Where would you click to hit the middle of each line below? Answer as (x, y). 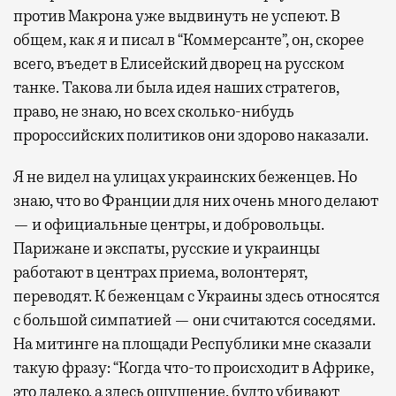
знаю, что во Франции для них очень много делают (196, 201)
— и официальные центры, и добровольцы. (169, 225)
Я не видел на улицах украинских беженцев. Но (185, 177)
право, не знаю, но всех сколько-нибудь (154, 112)
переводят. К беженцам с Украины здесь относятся (197, 297)
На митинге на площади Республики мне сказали (192, 344)
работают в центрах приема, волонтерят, (160, 273)
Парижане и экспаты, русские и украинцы (167, 249)
